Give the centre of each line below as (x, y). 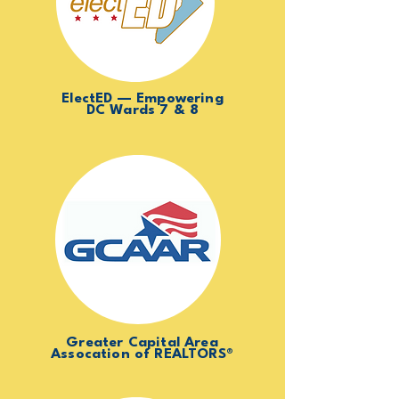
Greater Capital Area (142, 343)
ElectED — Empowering (142, 99)
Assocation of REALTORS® (142, 354)
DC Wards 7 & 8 (142, 110)
